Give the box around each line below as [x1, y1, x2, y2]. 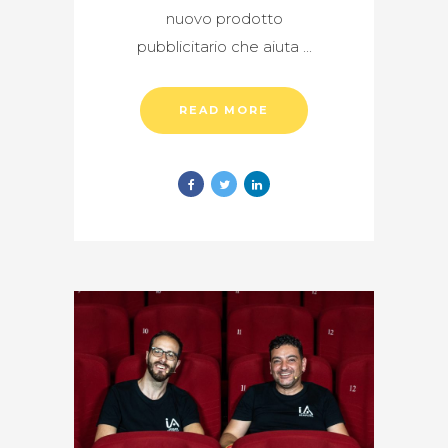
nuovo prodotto [165, 8, 283, 28]
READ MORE [178, 102, 270, 117]
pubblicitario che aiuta [136, 36, 303, 56]
